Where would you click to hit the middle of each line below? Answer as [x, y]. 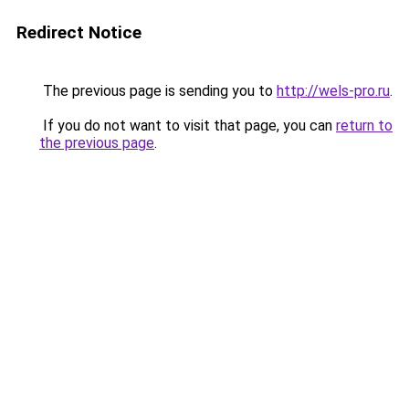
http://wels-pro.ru [333, 91]
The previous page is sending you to [158, 91]
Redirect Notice [79, 32]
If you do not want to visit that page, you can [188, 126]
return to [364, 126]
